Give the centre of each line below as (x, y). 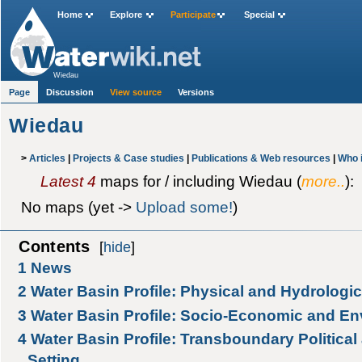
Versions (196, 92)
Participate (193, 15)
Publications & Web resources (261, 158)
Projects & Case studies (128, 158)
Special (259, 15)
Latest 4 (69, 181)
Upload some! (184, 207)
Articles (47, 158)
